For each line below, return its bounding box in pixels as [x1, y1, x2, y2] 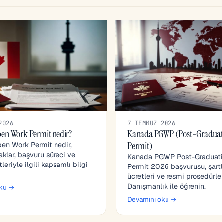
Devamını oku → [127, 195, 177, 204]
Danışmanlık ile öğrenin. [127, 182, 206, 191]
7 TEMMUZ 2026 [127, 119, 176, 128]
